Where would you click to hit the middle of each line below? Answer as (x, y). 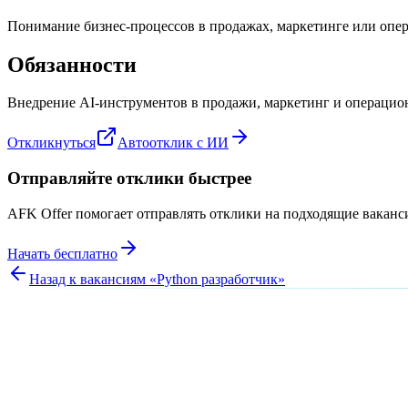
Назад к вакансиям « (93, 279)
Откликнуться (51, 143)
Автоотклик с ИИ (173, 143)
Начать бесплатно (62, 253)
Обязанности (72, 64)
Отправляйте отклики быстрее (129, 178)
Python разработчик (217, 279)
